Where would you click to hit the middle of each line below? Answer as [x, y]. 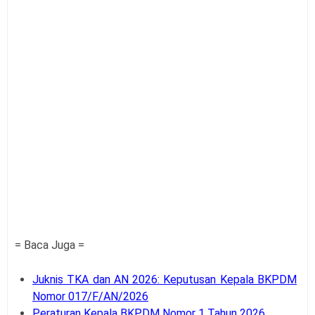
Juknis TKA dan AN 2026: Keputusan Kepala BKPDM [165, 280]
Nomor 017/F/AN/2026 [90, 297]
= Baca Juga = [50, 245]
